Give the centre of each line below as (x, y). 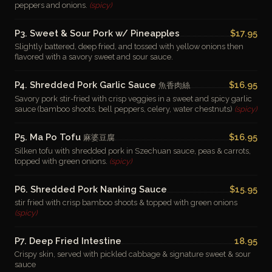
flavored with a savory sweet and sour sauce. (94, 57)
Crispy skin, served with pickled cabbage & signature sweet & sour (133, 254)
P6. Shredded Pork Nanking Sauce (91, 189)
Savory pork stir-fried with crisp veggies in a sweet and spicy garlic (133, 99)
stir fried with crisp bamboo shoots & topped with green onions (126, 202)
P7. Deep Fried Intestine (68, 241)
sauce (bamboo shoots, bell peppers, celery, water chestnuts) (124, 109)
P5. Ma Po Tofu (49, 137)
